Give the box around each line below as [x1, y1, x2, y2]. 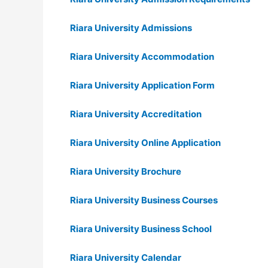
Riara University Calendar [70, 252, 181, 263]
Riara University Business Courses [70, 194, 218, 206]
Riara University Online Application [70, 137, 221, 148]
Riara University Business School [70, 223, 212, 234]
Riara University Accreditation [70, 108, 202, 120]
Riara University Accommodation [70, 51, 214, 62]
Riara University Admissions [70, 22, 192, 33]
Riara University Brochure [70, 166, 181, 177]
